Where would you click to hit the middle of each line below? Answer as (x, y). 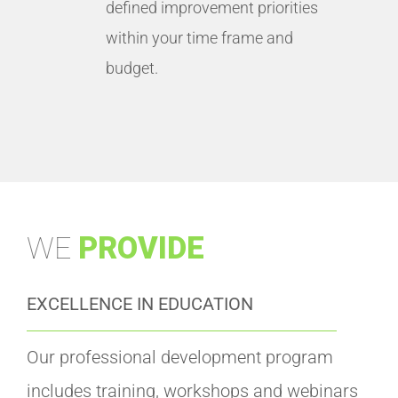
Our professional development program (180, 357)
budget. (132, 68)
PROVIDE (141, 247)
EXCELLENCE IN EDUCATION (140, 303)
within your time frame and (199, 37)
